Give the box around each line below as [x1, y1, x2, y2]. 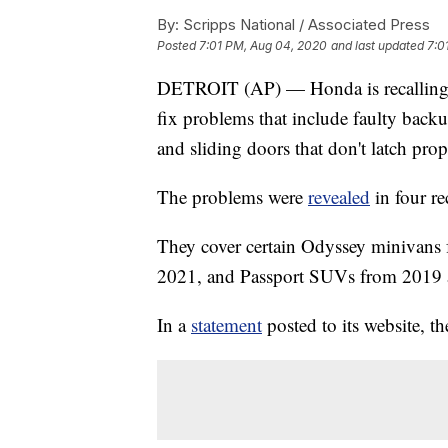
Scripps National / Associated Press [179, 15, 430, 35]
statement [191, 312, 262, 338]
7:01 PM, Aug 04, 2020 [199, 38, 327, 54]
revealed [308, 184, 370, 210]
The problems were [157, 184, 308, 210]
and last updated [331, 38, 424, 54]
